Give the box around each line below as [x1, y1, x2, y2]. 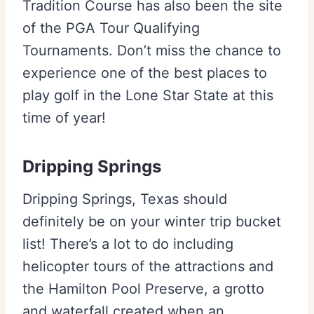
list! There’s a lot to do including [22, 235, 233, 253]
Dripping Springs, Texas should [22, 191, 227, 208]
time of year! [22, 109, 106, 127]
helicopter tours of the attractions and [22, 258, 273, 275]
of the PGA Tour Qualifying [22, 20, 200, 37]
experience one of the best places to [22, 64, 267, 82]
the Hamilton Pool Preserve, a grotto [22, 280, 264, 298]
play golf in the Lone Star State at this [22, 87, 273, 104]
